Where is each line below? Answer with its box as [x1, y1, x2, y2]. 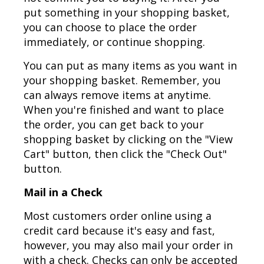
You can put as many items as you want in [24, 58, 237, 73]
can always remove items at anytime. [24, 88, 211, 103]
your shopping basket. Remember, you [24, 73, 221, 88]
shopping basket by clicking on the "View [24, 132, 233, 147]
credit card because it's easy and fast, [24, 223, 215, 238]
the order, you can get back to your [24, 117, 204, 132]
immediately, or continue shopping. [24, 35, 205, 49]
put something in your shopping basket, [24, 5, 230, 20]
